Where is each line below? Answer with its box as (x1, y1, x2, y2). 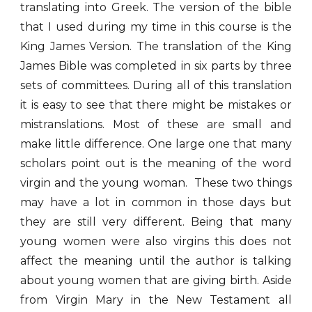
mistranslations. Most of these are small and (20, 118, 292, 131)
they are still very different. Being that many (20, 215, 292, 228)
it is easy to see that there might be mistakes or (20, 98, 292, 111)
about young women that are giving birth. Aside (20, 274, 292, 287)
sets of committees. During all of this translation (20, 79, 292, 92)
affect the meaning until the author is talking (20, 254, 292, 267)
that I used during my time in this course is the (20, 20, 292, 33)
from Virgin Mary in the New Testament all (20, 293, 292, 306)
